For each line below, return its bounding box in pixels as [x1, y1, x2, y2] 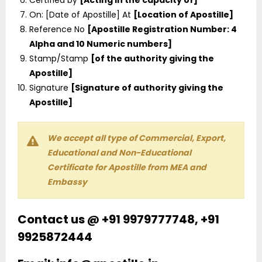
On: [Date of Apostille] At [29, 8, 133, 20]
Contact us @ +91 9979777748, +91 [18, 211, 219, 227]
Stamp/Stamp [29, 52, 91, 64]
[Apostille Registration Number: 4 [87, 23, 237, 35]
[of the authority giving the [91, 52, 214, 64]
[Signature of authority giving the [71, 81, 223, 94]
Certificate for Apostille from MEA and [47, 161, 206, 173]
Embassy [47, 175, 87, 188]
